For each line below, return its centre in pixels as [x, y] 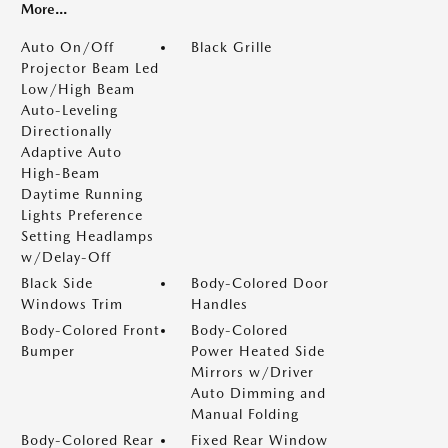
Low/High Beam [78, 89]
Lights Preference [82, 215]
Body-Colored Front [90, 330]
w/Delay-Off [66, 257]
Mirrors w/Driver [252, 372]
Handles [219, 304]
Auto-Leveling [69, 110]
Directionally [66, 131]
